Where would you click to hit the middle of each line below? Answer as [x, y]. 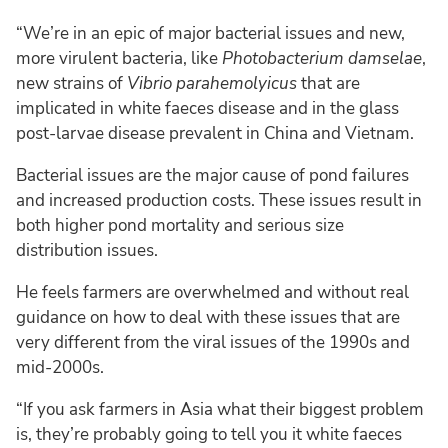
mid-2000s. [60, 367]
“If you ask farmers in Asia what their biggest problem [220, 409]
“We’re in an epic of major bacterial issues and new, [210, 33]
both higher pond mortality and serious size [180, 225]
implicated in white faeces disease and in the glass [207, 108]
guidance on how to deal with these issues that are [208, 317]
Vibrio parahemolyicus [212, 83]
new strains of [71, 83]
